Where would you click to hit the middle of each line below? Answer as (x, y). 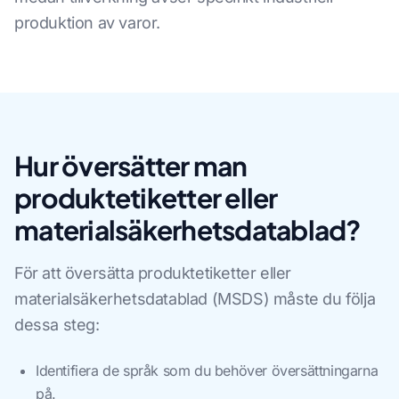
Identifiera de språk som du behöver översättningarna (207, 371)
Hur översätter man (131, 166)
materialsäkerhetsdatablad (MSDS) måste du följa (195, 299)
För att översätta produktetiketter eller (153, 273)
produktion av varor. (88, 23)
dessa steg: (57, 325)
